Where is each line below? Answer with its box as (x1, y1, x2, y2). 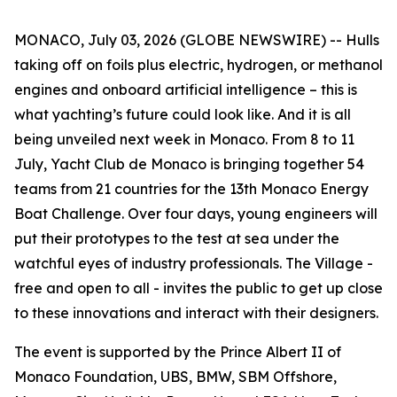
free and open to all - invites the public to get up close (14, 279, 383, 297)
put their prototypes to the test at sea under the (14, 230, 339, 247)
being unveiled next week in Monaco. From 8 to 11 (14, 130, 354, 148)
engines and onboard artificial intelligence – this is (14, 81, 357, 98)
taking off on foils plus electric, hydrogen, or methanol (14, 56, 383, 74)
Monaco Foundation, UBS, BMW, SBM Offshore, (14, 368, 337, 385)
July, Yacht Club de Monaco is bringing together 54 (14, 155, 364, 173)
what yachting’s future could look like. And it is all (14, 105, 351, 123)
